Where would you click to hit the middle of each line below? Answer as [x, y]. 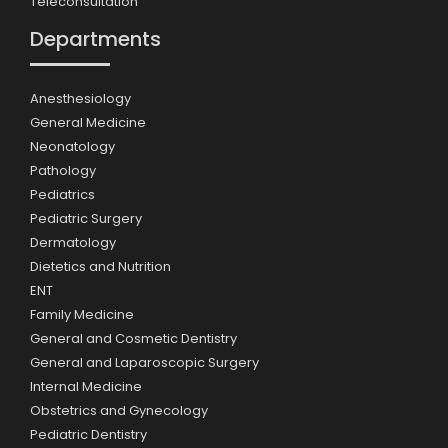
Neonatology [72, 147]
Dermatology [73, 243]
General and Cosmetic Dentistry [133, 339]
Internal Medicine [86, 387]
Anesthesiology [80, 99]
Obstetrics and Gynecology [119, 411]
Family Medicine [82, 315]
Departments [95, 39]
